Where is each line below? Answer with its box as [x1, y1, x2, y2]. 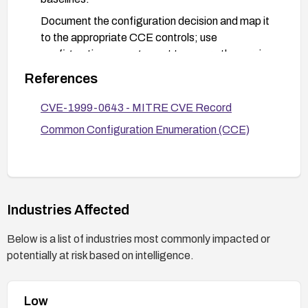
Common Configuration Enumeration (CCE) [41, 123, 250, 135]
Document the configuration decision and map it [41, 14, 269, 27]
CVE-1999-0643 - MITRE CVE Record [41, 101, 232, 113]
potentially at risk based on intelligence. [7, 249, 194, 261]
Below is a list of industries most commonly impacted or [7, 232, 270, 245]
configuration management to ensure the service [41, 47, 274, 60]
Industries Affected [7, 201, 129, 217]
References [24, 70, 98, 86]
